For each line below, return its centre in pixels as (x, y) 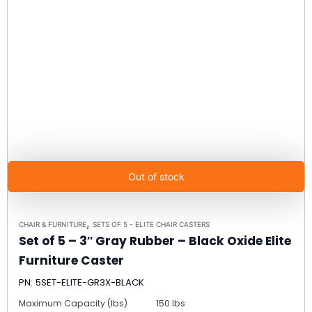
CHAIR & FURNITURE (53, 224)
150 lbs (171, 303)
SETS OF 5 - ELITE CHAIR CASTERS (151, 224)
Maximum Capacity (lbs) (73, 303)
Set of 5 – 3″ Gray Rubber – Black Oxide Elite (155, 241)
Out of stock (156, 176)
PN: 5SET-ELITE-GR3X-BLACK (81, 282)
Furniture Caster (71, 260)
